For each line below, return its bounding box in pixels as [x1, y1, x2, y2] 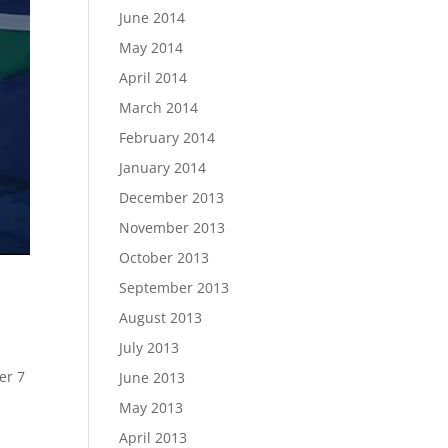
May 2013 [119, 397, 184, 417]
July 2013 [119, 337, 180, 357]
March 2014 [119, 97, 199, 117]
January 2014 [119, 157, 207, 177]
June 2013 [119, 367, 186, 387]
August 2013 [119, 307, 203, 327]
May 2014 [119, 37, 184, 57]
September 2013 [119, 277, 230, 297]
